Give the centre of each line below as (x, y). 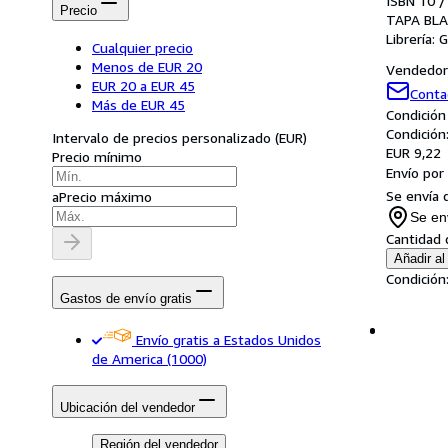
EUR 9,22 (413, 152)
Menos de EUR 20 (147, 66)
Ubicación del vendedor (127, 407)
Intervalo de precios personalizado (161, 137)
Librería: (412, 38)
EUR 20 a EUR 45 (143, 85)
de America (127, 359)
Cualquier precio (142, 47)
